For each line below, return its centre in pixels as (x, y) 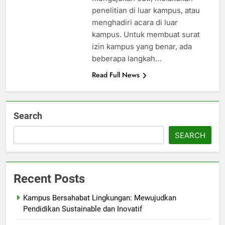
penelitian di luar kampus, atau (146, 11)
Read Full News (116, 75)
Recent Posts (49, 179)
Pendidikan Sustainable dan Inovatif (83, 209)
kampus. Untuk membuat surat (146, 35)
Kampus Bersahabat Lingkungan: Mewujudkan (100, 198)
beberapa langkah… (127, 59)
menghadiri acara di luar (135, 23)
